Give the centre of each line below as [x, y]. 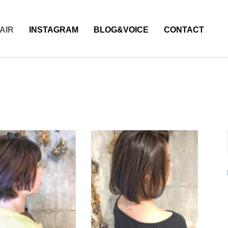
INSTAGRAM [54, 30]
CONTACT [184, 30]
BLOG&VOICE [121, 30]
